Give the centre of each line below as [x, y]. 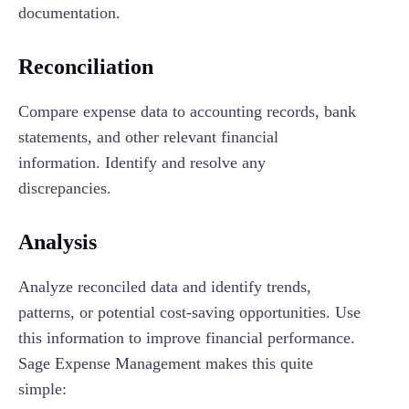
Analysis [58, 241]
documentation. [69, 12]
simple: [42, 388]
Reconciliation [86, 66]
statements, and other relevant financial [148, 136]
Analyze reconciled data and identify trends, [165, 286]
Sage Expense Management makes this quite [166, 363]
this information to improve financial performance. [187, 337]
